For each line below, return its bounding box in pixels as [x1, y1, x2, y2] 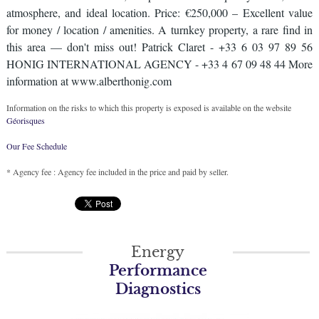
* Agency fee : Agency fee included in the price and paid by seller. [6, 166, 229, 177]
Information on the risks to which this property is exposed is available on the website [6, 102, 291, 113]
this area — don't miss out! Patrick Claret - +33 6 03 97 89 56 [6, 39, 313, 54]
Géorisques [6, 115, 45, 126]
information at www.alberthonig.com [6, 73, 172, 88]
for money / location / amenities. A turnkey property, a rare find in [6, 22, 313, 37]
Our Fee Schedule [6, 140, 70, 152]
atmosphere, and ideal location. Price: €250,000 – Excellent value [6, 5, 313, 20]
